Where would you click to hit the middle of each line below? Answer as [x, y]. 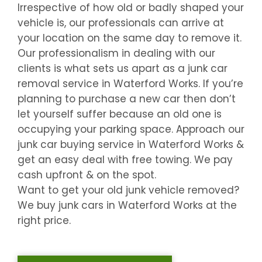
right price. [44, 221]
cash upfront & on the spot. [87, 175]
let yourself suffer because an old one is [120, 114]
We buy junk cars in [68, 206]
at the [220, 206]
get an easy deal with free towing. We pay [125, 160]
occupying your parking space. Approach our [131, 130]
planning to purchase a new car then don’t [127, 99]
